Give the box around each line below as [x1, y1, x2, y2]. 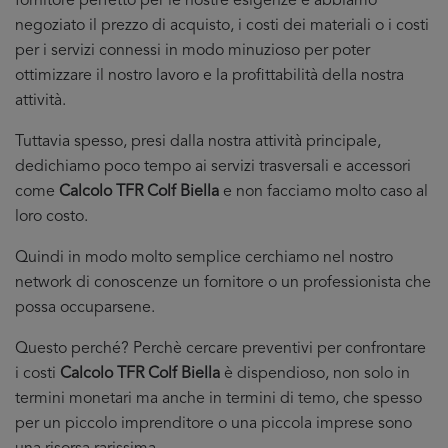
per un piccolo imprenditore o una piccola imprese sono [15, 416, 412, 432]
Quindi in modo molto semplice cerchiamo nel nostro [15, 250, 393, 266]
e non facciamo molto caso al [219, 184, 428, 200]
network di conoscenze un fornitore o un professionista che [15, 275, 431, 291]
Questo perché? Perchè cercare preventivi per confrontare [15, 341, 426, 357]
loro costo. [15, 209, 88, 225]
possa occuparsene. [15, 300, 155, 316]
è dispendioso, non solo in [220, 366, 410, 382]
